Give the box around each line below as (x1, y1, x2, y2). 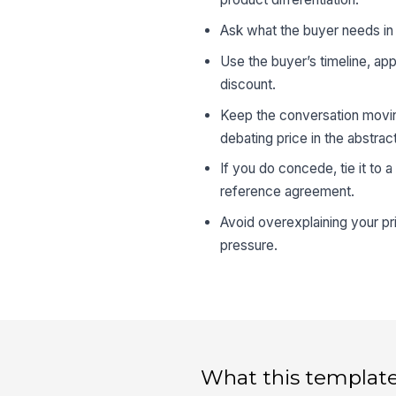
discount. (220, 75, 277, 93)
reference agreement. (220, 183, 355, 201)
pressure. (220, 237, 278, 255)
